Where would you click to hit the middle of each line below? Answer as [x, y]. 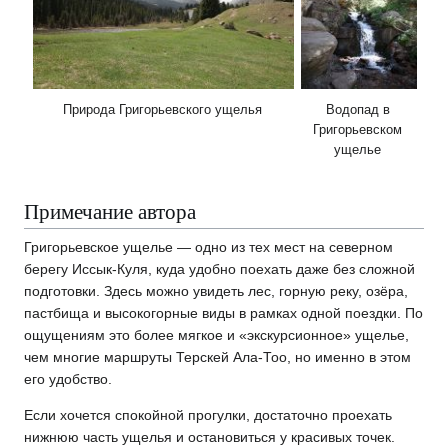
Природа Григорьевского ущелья [163, 110]
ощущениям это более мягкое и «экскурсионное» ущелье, [216, 335]
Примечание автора [110, 210]
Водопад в [357, 110]
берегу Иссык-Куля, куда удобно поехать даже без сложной [219, 269]
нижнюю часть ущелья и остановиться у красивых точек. [209, 437]
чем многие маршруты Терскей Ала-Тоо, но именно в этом [217, 357]
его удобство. [68, 379]
